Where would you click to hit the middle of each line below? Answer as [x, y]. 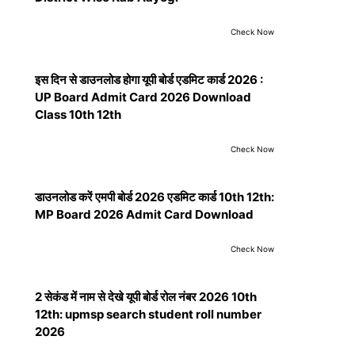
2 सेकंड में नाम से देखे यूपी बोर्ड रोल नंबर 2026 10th [146, 297]
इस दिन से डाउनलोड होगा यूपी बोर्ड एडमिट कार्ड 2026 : [149, 80]
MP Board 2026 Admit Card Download [144, 214]
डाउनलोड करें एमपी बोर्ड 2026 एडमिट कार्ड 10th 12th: [155, 197]
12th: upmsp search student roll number [148, 314]
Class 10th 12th [78, 115]
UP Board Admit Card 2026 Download [143, 97]
